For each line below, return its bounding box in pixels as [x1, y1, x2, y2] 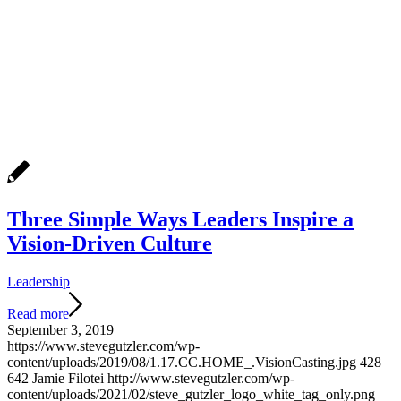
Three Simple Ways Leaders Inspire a [7, 207, 354, 231]
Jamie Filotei [32, 370, 104, 386]
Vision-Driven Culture [7, 231, 212, 255]
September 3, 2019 [7, 321, 114, 337]
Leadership [7, 273, 70, 289]
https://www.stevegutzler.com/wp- [7, 337, 200, 354]
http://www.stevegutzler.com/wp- [107, 370, 294, 386]
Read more [7, 305, 69, 321]
